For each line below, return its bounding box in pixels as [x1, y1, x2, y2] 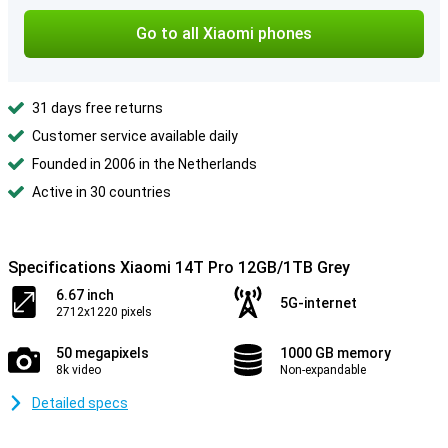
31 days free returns [32, 100, 163, 116]
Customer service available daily [32, 128, 238, 144]
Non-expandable [280, 363, 366, 377]
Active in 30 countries [32, 184, 171, 200]
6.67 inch [56, 287, 114, 303]
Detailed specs [32, 395, 128, 411]
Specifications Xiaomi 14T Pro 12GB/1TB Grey [8, 258, 350, 277]
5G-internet [280, 295, 357, 311]
